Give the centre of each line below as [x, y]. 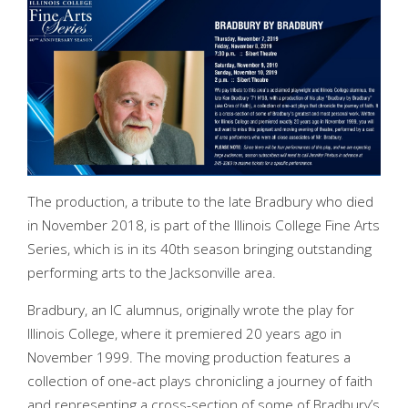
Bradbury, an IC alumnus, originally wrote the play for [191, 311]
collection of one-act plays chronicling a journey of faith [200, 382]
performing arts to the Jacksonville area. [152, 272]
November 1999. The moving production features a [189, 358]
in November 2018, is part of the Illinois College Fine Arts [204, 225]
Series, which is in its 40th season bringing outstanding [199, 249]
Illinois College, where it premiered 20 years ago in [184, 334]
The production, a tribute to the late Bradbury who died [200, 201]
